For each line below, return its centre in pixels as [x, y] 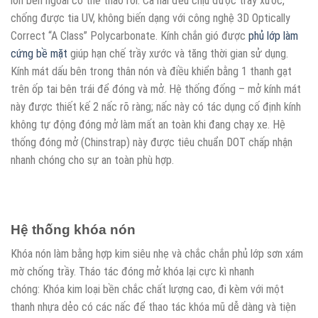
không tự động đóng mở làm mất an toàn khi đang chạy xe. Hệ [148, 125]
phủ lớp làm [273, 36]
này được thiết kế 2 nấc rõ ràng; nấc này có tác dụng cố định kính [156, 107]
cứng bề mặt [39, 54]
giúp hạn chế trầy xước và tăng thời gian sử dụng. [178, 54]
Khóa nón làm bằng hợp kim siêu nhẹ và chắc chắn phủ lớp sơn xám [157, 254]
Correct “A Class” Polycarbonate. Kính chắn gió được [130, 36]
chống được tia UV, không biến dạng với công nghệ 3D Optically [150, 18]
